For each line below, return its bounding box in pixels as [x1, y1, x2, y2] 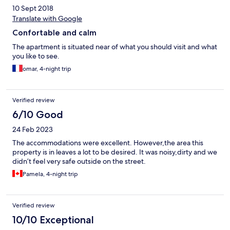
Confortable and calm [12, 28, 97, 38]
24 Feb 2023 [12, 125, 53, 135]
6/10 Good [12, 108, 63, 121]
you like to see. [12, 51, 60, 61]
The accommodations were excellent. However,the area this [12, 138, 203, 148]
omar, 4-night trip [23, 65, 71, 73]
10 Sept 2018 [12, 4, 53, 13]
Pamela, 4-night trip [23, 170, 78, 179]
